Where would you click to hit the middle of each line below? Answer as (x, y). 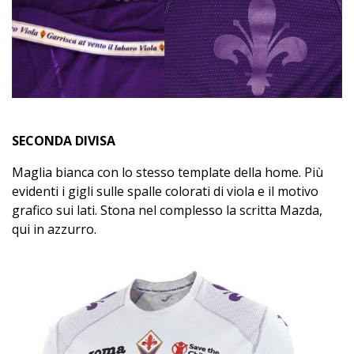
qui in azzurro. (54, 229)
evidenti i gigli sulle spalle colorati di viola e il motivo (165, 191)
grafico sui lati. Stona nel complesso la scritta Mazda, (167, 210)
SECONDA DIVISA (64, 140)
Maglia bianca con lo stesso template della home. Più (168, 172)
